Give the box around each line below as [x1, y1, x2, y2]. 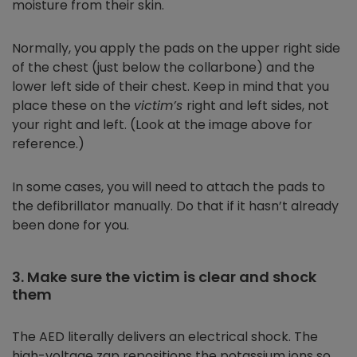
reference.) [12, 135, 84, 154]
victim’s [134, 96, 186, 116]
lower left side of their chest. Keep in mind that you [12, 77, 329, 96]
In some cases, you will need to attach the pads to [12, 178, 325, 197]
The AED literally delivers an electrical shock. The [12, 328, 318, 347]
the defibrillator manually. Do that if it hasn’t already [12, 197, 339, 216]
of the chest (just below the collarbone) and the [12, 58, 315, 77]
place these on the [12, 96, 134, 116]
